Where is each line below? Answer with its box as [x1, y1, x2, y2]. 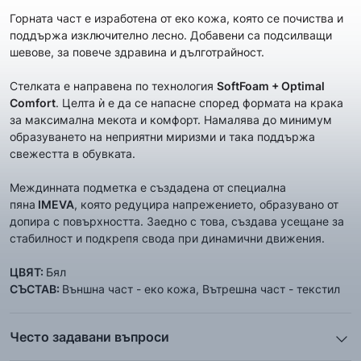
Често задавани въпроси [10, 329, 169, 345]
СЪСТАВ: [10, 282, 62, 296]
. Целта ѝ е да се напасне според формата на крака [56, 96, 343, 110]
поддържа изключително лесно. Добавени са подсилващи [10, 28, 332, 42]
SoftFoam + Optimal [217, 79, 325, 93]
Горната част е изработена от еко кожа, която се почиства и [10, 11, 343, 25]
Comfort [10, 96, 56, 110]
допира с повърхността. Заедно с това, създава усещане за [10, 214, 344, 228]
